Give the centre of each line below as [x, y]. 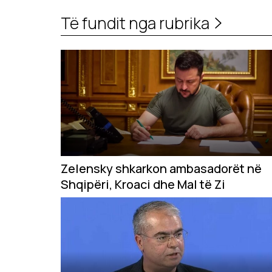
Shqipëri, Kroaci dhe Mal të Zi [143, 185]
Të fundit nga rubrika [135, 23]
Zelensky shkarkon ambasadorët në [161, 169]
